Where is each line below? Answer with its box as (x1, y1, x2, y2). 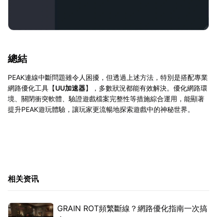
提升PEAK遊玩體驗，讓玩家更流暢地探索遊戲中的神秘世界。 (8, 105, 194, 114)
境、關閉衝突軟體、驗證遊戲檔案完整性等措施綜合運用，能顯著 (8, 94, 204, 103)
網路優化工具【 (8, 84, 55, 93)
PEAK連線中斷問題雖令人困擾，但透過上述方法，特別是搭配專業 (8, 73, 208, 82)
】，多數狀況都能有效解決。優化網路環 (85, 84, 207, 93)
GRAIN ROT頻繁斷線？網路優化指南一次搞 (57, 203, 207, 214)
